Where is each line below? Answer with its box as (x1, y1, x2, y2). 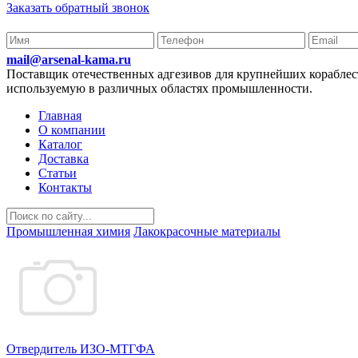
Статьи (38, 166, 77, 180)
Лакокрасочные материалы (133, 225, 280, 238)
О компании (38, 123, 105, 137)
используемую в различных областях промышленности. (6, 82, 312, 95)
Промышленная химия (6, 225, 130, 238)
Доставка (38, 152, 89, 165)
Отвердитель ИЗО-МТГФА (6, 342, 155, 356)
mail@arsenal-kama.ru (6, 53, 131, 66)
